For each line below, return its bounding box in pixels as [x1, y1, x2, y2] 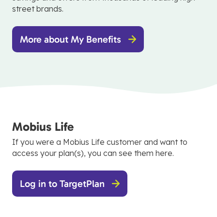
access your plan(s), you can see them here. [12, 148, 176, 158]
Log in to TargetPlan [20, 178, 105, 189]
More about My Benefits [20, 33, 121, 45]
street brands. [12, 4, 65, 14]
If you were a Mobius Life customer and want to [12, 137, 187, 147]
